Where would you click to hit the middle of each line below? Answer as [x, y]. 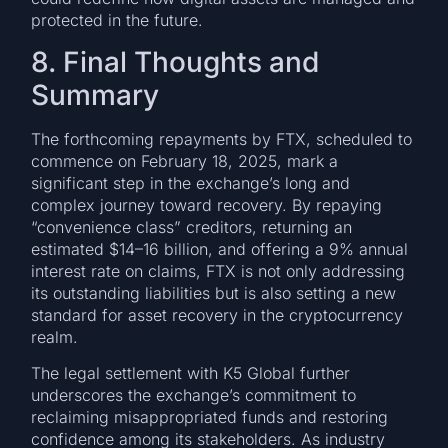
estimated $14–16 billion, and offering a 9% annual [220, 248]
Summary [95, 94]
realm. [55, 336]
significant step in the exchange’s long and [191, 182]
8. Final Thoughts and [175, 61]
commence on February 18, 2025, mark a [185, 160]
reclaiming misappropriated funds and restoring [210, 417]
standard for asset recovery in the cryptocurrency [217, 314]
